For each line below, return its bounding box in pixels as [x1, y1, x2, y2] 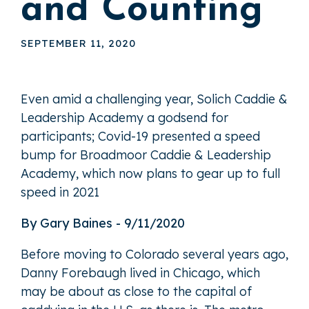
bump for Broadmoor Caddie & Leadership [21, 147, 271, 163]
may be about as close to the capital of [21, 283, 252, 300]
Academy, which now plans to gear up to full [21, 166, 280, 182]
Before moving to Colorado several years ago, [21, 246, 288, 263]
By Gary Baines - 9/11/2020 [21, 215, 185, 232]
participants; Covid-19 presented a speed [21, 128, 260, 145]
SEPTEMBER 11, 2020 [21, 37, 136, 50]
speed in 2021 [21, 184, 99, 201]
